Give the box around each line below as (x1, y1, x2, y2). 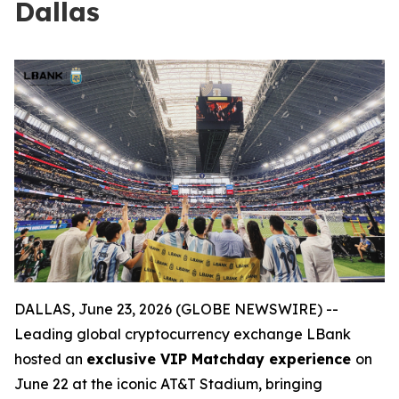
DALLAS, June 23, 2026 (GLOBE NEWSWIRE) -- (14, 299, 338, 318)
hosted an (14, 349, 86, 368)
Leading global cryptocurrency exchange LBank (14, 324, 351, 343)
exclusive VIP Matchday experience (86, 349, 355, 368)
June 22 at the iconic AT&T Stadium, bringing (14, 374, 322, 393)
